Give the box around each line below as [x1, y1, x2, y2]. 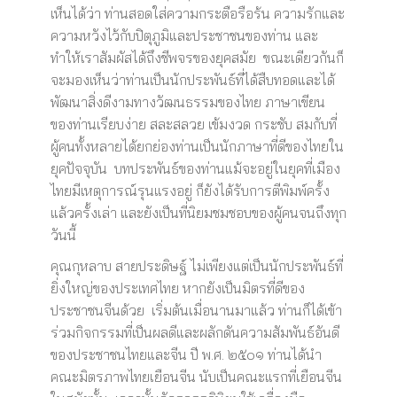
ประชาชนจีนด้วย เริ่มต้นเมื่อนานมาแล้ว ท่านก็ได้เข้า [50, 301, 342, 319]
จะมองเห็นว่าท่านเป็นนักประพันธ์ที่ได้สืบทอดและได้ [50, 71, 335, 89]
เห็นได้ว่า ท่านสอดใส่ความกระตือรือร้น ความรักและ [50, 4, 345, 22]
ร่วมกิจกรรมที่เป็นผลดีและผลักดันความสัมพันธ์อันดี [50, 323, 339, 341]
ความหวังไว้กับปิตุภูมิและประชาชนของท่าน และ [50, 27, 318, 44]
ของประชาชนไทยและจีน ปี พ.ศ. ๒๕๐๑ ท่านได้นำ [50, 346, 322, 363]
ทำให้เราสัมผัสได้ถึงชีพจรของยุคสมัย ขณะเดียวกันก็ [50, 49, 344, 66]
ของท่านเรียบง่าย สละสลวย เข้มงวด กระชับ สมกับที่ [50, 115, 337, 133]
